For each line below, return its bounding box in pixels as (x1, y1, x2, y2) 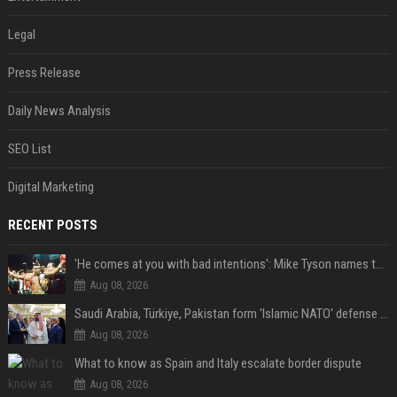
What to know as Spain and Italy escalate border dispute (74, 355, 362, 371)
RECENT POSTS (7, 217, 97, 233)
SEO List (7, 141, 51, 157)
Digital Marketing (7, 179, 94, 195)
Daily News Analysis (7, 103, 111, 119)
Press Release (7, 65, 81, 81)
